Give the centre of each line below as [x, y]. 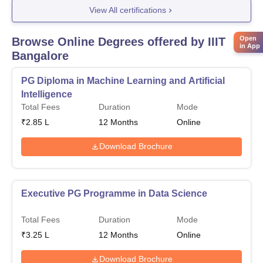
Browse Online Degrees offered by [110, 41]
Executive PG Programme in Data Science [114, 193]
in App [250, 45]
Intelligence [47, 94]
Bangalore [40, 55]
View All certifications [127, 10]
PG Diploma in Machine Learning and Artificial [123, 80]
